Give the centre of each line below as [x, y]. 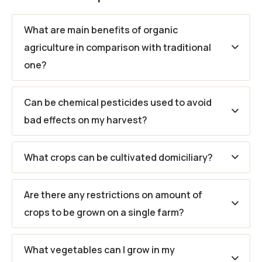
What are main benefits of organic [101, 30]
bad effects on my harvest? [86, 120]
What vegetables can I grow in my [99, 249]
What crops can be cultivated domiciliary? [118, 157]
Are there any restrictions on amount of [113, 194]
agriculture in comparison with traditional [118, 47]
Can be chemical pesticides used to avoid [118, 102]
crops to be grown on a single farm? [104, 212]
